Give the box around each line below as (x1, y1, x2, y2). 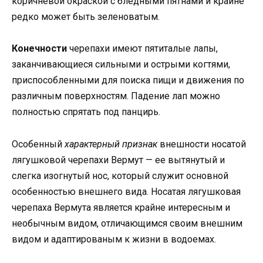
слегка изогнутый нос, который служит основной (12, 170, 228, 181)
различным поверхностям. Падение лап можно (12, 90, 220, 102)
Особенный (12, 138, 65, 150)
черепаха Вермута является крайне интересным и (12, 201, 230, 213)
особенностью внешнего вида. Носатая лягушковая (12, 186, 241, 197)
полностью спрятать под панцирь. (12, 106, 160, 118)
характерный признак (65, 138, 157, 150)
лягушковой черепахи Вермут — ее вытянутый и (12, 154, 225, 166)
